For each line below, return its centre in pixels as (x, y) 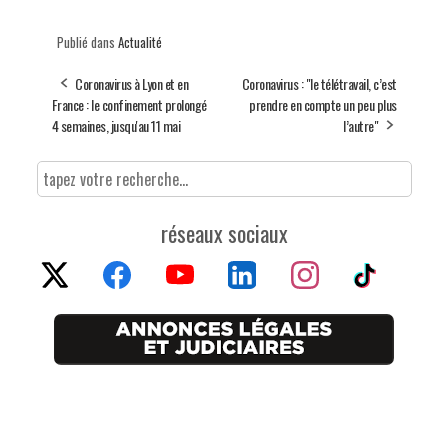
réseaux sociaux (224, 232)
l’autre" (360, 125)
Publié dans (87, 41)
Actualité (139, 41)
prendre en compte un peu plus (323, 104)
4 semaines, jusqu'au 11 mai (115, 125)
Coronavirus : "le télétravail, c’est (319, 83)
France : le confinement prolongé (129, 104)
